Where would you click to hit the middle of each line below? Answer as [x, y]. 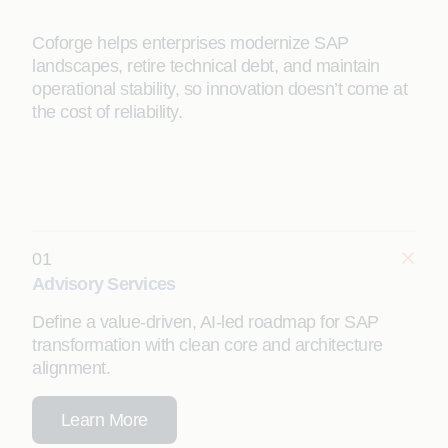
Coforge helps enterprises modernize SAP [190, 43]
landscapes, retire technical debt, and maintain [206, 66]
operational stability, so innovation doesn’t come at [219, 89]
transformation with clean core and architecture [207, 345]
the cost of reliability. [107, 112]
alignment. [71, 368]
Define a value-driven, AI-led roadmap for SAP [205, 322]
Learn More [104, 419]
